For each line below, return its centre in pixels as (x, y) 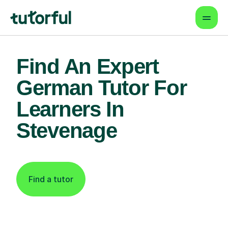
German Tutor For (102, 88)
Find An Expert (88, 66)
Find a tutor (51, 179)
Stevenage (67, 131)
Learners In (70, 109)
